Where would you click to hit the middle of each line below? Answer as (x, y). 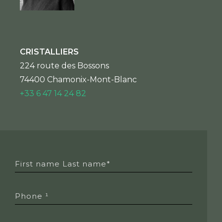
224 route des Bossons (64, 66)
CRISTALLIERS (49, 52)
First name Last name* (63, 164)
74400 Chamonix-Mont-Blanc (78, 80)
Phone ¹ (32, 196)
